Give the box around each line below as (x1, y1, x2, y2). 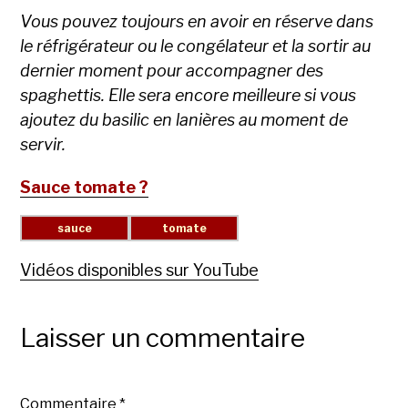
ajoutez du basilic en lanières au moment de (20, 110, 349, 130)
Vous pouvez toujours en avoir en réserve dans (20, 12, 374, 32)
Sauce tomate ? (20, 178, 149, 198)
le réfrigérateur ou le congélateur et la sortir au (20, 36, 372, 56)
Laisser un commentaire (20, 322, 306, 354)
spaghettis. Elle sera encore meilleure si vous (20, 86, 357, 106)
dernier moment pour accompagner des (20, 61, 324, 81)
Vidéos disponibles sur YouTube (20, 260, 260, 280)
